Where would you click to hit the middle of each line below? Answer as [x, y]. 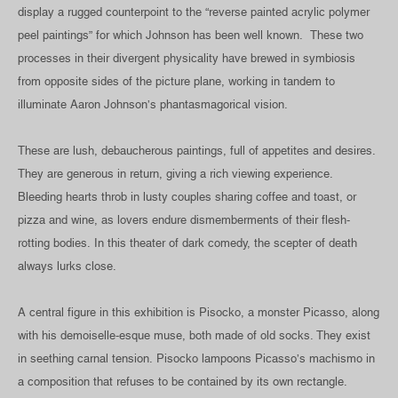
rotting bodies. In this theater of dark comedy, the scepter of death [187, 243]
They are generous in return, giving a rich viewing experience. [175, 173]
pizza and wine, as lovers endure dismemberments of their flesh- [184, 219]
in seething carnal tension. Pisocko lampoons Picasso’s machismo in [196, 358]
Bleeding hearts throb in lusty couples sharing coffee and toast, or [187, 196]
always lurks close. [67, 266]
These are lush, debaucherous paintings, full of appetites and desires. [197, 150]
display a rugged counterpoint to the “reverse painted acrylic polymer [194, 12]
